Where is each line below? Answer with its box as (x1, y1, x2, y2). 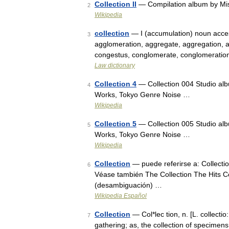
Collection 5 (95, 120, 136, 128)
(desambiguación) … (95, 181, 162, 189)
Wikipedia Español (95, 192, 147, 199)
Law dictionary (95, 62, 135, 69)
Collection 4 (95, 80, 136, 88)
